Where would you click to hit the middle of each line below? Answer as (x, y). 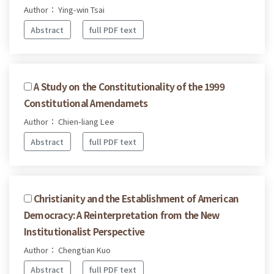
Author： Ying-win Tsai (64, 10)
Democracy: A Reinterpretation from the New (122, 214)
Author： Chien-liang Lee (69, 121)
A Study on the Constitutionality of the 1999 (129, 86)
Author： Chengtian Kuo (67, 250)
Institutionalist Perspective (84, 231)
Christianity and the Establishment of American (136, 198)
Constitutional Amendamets (86, 102)
